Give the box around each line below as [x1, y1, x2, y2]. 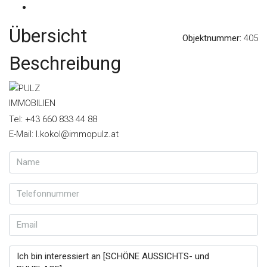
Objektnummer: [182, 32, 241, 44]
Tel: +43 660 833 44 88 [9, 114, 97, 125]
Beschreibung [9, 52, 121, 74]
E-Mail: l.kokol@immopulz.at [9, 129, 119, 139]
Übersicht [9, 24, 87, 47]
